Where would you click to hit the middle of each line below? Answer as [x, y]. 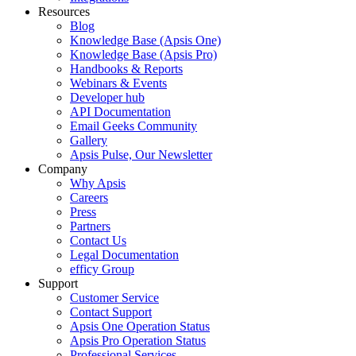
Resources [64, 11]
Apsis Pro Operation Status [138, 340]
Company [63, 168]
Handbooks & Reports [126, 68]
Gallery [89, 140]
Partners [90, 226]
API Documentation [120, 111]
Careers [89, 197]
